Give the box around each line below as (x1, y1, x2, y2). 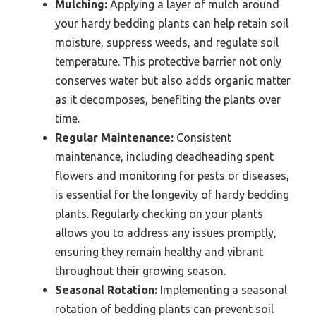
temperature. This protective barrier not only (55, 54, 281, 68)
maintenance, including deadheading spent (55, 150, 274, 163)
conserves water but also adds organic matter (55, 73, 291, 87)
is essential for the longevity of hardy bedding (55, 188, 289, 201)
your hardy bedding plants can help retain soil (55, 16, 288, 30)
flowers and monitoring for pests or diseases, (55, 169, 289, 182)
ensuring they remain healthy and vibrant (55, 245, 263, 258)
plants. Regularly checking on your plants (55, 207, 263, 220)
